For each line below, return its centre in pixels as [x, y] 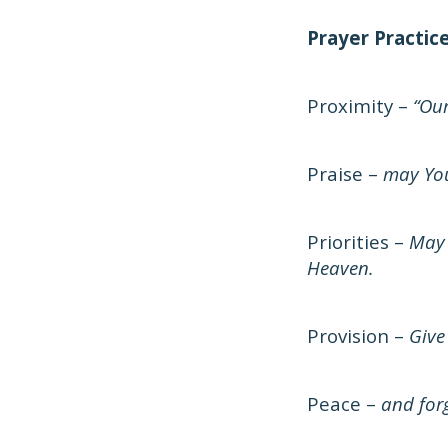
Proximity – [360, 105]
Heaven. [340, 267]
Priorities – [358, 241]
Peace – [344, 403]
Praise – [345, 173]
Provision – [358, 335]
